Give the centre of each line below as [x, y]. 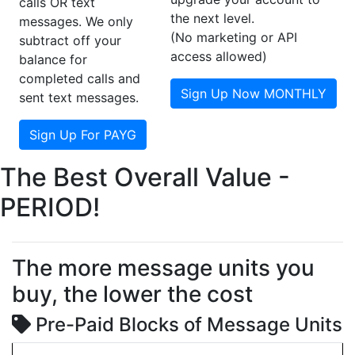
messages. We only [76, 21]
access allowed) [218, 56]
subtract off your [70, 40]
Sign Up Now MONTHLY [253, 94]
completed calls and [79, 78]
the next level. [212, 18]
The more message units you [163, 268]
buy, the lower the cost [132, 294]
